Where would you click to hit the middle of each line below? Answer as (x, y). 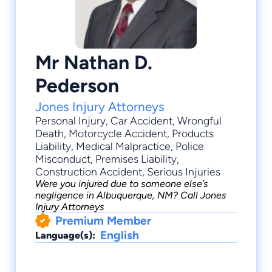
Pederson (77, 86)
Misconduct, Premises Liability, (107, 159)
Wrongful (199, 121)
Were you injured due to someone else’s (122, 184)
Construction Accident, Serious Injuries (128, 172)
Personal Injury (70, 121)
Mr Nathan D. (94, 63)
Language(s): (65, 236)
